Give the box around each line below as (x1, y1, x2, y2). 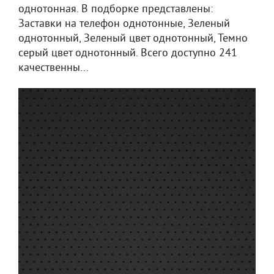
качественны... (18, 61, 89, 75)
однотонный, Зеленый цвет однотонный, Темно (18, 32, 248, 46)
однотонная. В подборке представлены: (18, 2, 213, 17)
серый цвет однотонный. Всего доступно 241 (18, 46, 237, 61)
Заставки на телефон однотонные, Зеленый (18, 17, 230, 31)
